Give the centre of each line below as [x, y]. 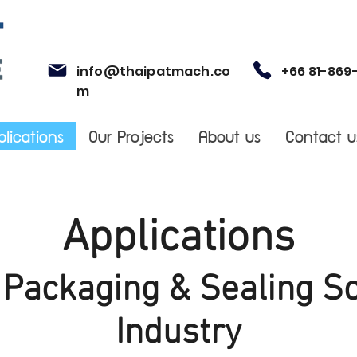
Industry [178, 334]
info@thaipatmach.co [154, 71]
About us [229, 135]
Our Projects [131, 135]
